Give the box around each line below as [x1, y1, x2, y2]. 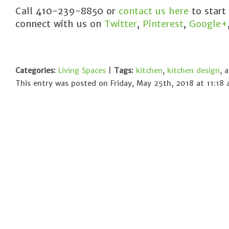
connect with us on [15, 18, 101, 30]
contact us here [116, 5, 189, 17]
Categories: [15, 66, 56, 75]
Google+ [186, 18, 227, 30]
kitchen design [167, 66, 220, 75]
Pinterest [140, 18, 184, 30]
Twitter [101, 18, 137, 30]
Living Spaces [58, 66, 106, 75]
